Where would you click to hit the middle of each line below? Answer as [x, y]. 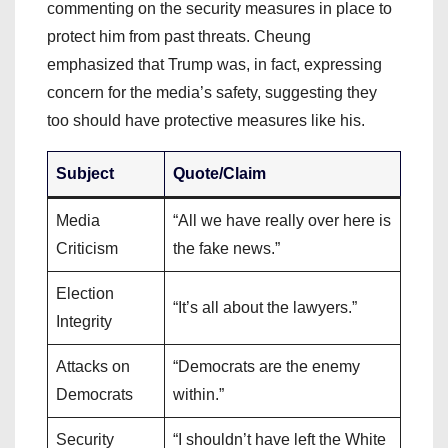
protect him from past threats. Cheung [179, 36]
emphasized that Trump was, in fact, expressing [214, 64]
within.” [198, 394]
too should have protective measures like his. [206, 120]
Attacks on [93, 366]
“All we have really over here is [282, 220]
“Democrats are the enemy [266, 366]
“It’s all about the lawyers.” [265, 307]
